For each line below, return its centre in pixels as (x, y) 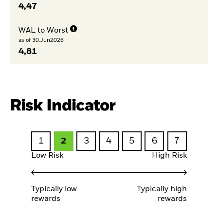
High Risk (169, 155)
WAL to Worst (43, 30)
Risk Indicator (63, 106)
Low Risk (47, 155)
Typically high (162, 190)
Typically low (54, 190)
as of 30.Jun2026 (41, 40)
